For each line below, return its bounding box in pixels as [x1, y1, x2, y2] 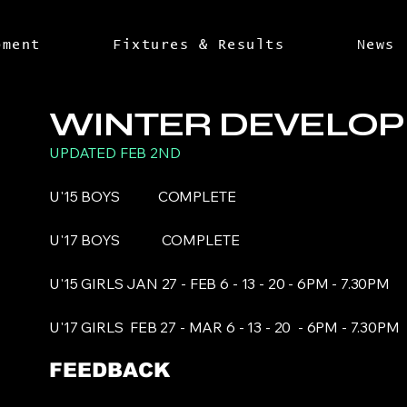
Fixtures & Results [113, 37, 285, 52]
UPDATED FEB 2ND [49, 144, 181, 162]
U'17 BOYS [49, 231, 162, 249]
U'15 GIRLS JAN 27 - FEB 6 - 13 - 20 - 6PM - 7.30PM [49, 274, 404, 293]
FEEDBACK [49, 359, 170, 382]
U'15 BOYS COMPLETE [49, 187, 236, 205]
